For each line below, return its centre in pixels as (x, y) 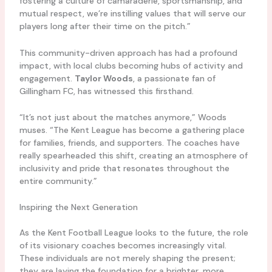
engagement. (47, 78)
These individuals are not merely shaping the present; (127, 258)
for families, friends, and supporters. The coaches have (129, 142)
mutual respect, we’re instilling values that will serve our (132, 14)
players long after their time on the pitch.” (105, 26)
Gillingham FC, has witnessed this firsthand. (106, 91)
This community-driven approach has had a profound (128, 53)
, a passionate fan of (174, 78)
